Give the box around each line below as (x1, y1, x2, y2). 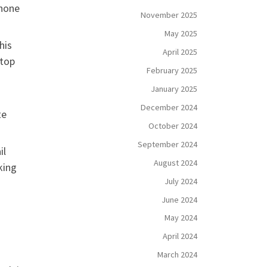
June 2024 (162, 194, 197, 205)
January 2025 (151, 83, 197, 95)
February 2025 (147, 65, 197, 76)
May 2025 (164, 28, 197, 39)
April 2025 (163, 46, 197, 58)
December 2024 (141, 101, 197, 113)
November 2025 (141, 10, 197, 21)
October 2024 (148, 120, 197, 131)
